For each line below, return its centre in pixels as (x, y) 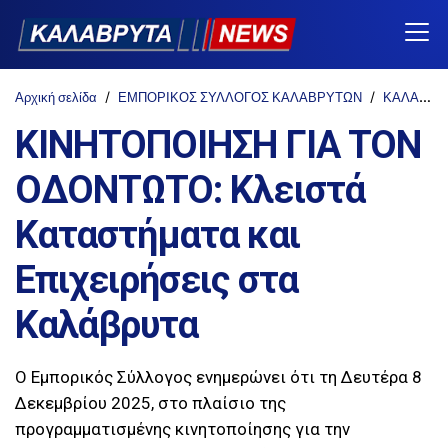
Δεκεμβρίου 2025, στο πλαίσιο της (150, 402)
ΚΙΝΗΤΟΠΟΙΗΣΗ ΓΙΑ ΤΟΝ (218, 144)
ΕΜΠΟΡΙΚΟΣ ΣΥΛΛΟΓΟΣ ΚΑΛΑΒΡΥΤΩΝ (240, 97)
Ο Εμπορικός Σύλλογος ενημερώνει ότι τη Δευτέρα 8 (218, 376)
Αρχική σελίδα (56, 97)
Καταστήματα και (157, 234)
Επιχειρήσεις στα (156, 279)
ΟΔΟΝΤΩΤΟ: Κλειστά (190, 189)
